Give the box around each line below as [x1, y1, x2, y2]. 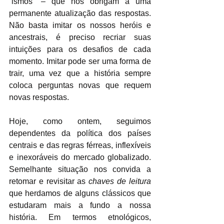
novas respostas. [9, 92, 71, 101]
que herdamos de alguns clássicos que [9, 188, 151, 197]
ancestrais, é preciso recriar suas [9, 32, 151, 41]
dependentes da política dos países [9, 128, 151, 137]
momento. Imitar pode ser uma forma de [9, 56, 151, 65]
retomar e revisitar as [9, 176, 89, 185]
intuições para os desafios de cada [9, 44, 151, 53]
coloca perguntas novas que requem [9, 80, 151, 89]
